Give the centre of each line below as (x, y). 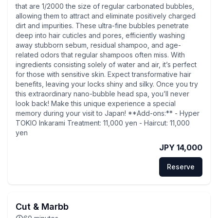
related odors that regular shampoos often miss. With (100, 55)
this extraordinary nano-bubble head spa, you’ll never (102, 94)
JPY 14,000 (181, 147)
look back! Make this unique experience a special (96, 103)
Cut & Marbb (42, 207)
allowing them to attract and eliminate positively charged (106, 16)
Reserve (181, 167)
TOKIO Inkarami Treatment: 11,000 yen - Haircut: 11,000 (103, 123)
